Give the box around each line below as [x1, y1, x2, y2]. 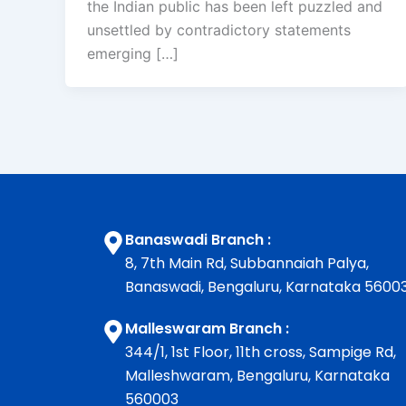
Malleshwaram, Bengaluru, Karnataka [125, 365, 390, 387]
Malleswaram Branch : [125, 318, 289, 340]
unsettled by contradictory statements [87, 21, 351, 40]
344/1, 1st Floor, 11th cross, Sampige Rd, [125, 342, 396, 363]
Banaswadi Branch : [125, 229, 271, 251]
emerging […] [87, 44, 179, 63]
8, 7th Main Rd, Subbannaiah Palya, [125, 253, 369, 275]
